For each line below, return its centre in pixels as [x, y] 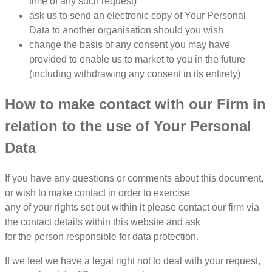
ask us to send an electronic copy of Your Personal [138, 16]
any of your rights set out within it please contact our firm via [132, 207]
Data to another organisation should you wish [126, 30]
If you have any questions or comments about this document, [134, 178]
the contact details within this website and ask [103, 222]
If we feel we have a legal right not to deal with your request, [133, 260]
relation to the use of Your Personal [128, 126]
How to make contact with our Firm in [135, 104]
